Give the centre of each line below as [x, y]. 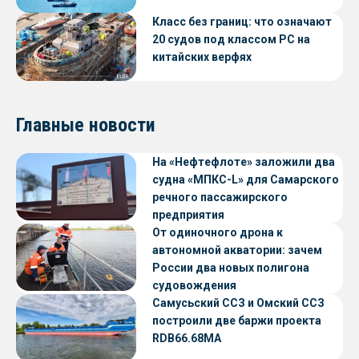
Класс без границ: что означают [242, 22]
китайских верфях [202, 57]
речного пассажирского [220, 197]
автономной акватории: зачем [237, 250]
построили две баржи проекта [237, 320]
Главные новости [86, 125]
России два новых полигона [231, 267]
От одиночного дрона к [218, 232]
